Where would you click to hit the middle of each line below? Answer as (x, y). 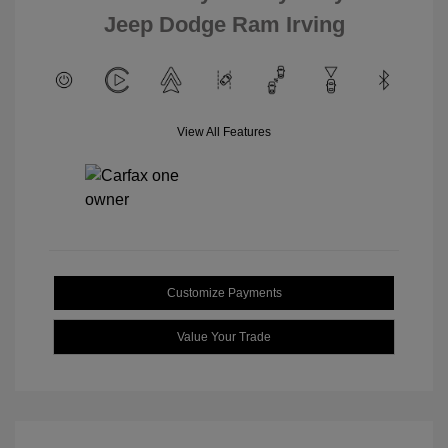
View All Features (224, 132)
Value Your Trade (224, 337)
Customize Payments (224, 293)
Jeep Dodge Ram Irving (224, 24)
